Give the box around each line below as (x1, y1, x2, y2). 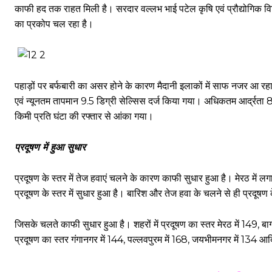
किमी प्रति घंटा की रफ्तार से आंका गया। (15, 110, 154, 122)
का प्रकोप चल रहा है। (15, 18, 93, 30)
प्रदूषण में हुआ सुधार (15, 141, 86, 153)
